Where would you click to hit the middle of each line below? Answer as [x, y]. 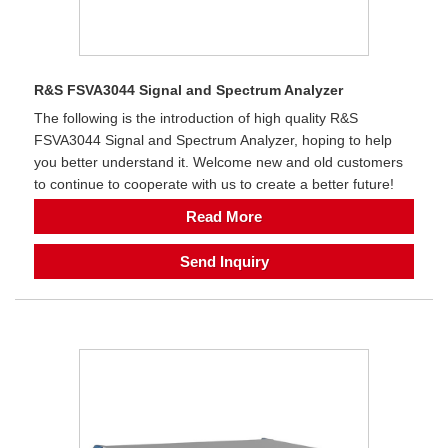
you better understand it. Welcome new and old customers [218, 162]
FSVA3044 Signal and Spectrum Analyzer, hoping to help [213, 140]
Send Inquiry [224, 261]
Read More [224, 216]
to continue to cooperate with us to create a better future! [214, 184]
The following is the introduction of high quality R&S [196, 118]
